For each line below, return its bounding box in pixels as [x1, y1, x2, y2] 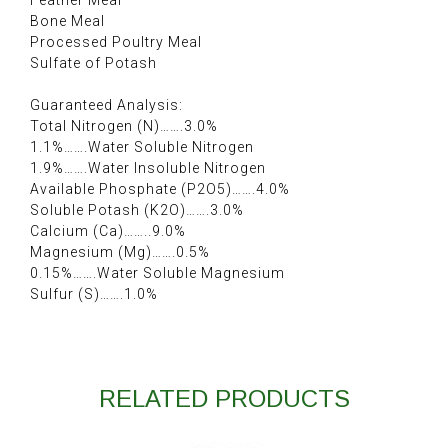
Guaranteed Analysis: [30, 97, 183, 114]
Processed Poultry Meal [30, 34, 202, 51]
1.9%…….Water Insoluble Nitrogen [30, 160, 266, 177]
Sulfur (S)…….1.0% [30, 286, 158, 303]
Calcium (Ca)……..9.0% [30, 223, 186, 240]
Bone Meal [30, 13, 105, 30]
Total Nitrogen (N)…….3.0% [30, 118, 218, 135]
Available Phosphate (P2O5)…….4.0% [30, 181, 290, 198]
